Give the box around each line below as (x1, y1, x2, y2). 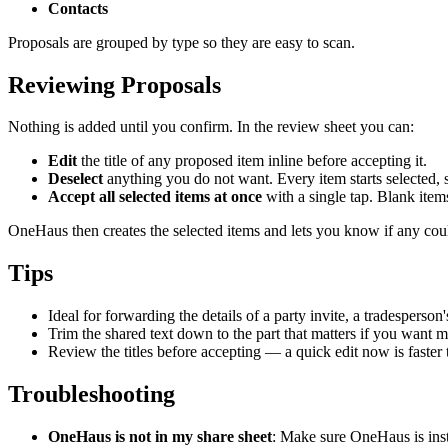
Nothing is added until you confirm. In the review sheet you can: (8, 118, 414, 136)
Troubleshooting (8, 381, 175, 408)
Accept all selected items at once (48, 188, 262, 206)
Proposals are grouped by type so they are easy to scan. (8, 33, 355, 51)
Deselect (48, 170, 103, 188)
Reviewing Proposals (8, 71, 221, 98)
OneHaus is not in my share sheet (48, 428, 272, 446)
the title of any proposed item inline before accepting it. (77, 152, 427, 170)
